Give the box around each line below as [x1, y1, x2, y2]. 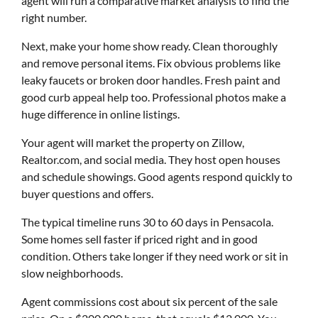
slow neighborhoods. [21, 266, 123, 280]
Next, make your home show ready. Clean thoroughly [21, 39, 278, 53]
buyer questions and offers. [21, 187, 153, 200]
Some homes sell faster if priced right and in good [21, 232, 258, 246]
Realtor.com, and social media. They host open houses [21, 153, 280, 166]
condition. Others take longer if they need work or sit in [21, 249, 288, 263]
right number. [21, 11, 87, 24]
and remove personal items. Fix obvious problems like [21, 56, 280, 70]
